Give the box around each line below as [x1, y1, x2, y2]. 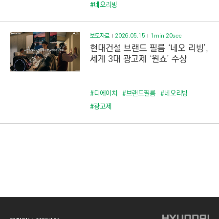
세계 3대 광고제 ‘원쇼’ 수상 [89, 52, 187, 66]
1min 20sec [150, 31, 181, 41]
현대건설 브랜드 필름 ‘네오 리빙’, [89, 42, 208, 55]
